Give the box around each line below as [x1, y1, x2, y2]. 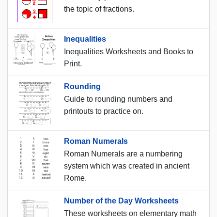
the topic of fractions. [64, 4, 134, 13]
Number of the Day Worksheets [64, 196, 179, 205]
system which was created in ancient [64, 161, 189, 170]
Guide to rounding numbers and [64, 94, 172, 103]
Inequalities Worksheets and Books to [64, 47, 193, 56]
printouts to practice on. [64, 107, 143, 115]
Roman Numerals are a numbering [64, 149, 183, 158]
